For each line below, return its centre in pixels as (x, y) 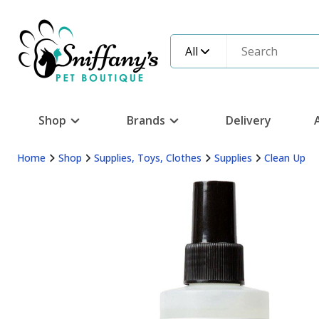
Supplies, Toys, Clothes (148, 158)
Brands (146, 120)
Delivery (249, 120)
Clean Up (285, 158)
